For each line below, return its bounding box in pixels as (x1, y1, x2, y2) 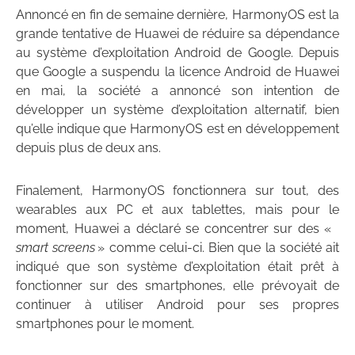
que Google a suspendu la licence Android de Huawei (16, 63, 339, 79)
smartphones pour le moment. (16, 315, 194, 331)
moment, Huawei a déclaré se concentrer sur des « (16, 220, 331, 236)
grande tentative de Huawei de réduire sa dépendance (16, 25, 339, 41)
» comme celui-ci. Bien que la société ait (95, 239, 339, 255)
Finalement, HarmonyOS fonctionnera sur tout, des (16, 182, 339, 198)
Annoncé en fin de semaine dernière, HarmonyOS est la (16, 6, 339, 22)
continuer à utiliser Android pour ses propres (16, 296, 339, 312)
